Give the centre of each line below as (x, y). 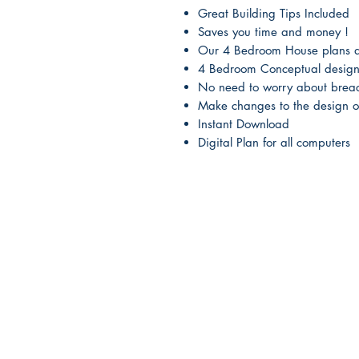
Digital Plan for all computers (274, 142)
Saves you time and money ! (273, 32)
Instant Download (244, 124)
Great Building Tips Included (274, 13)
